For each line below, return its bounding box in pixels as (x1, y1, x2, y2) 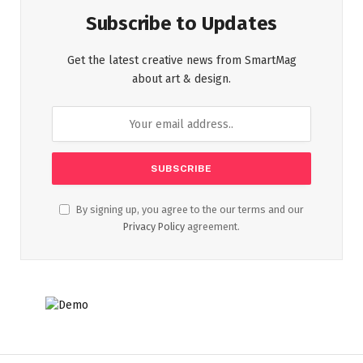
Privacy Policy (123, 220, 185, 233)
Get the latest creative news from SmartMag (66, 53, 297, 67)
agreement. (185, 220, 240, 233)
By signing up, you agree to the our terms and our (74, 203, 304, 216)
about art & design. (132, 72, 231, 86)
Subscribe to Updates (85, 12, 278, 35)
